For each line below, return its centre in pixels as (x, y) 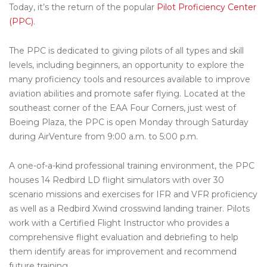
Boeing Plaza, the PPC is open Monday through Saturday (129, 122)
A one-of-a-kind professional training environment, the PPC (132, 165)
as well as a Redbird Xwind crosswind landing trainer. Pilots (129, 208)
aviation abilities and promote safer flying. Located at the (127, 93)
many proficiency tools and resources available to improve (130, 79)
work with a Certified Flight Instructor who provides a (119, 223)
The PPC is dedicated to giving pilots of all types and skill (126, 50)
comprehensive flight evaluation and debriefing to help (124, 237)
